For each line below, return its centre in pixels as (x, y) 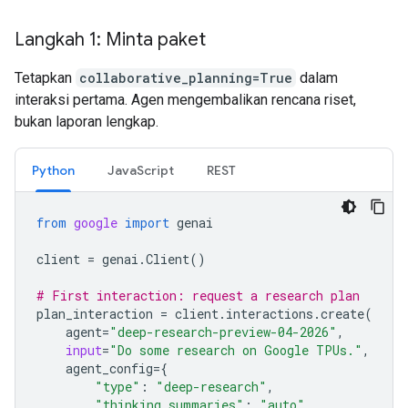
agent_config (109, 368)
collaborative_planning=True (186, 78)
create (342, 314)
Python (53, 170)
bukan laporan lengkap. (87, 122)
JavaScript (141, 170)
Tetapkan (45, 78)
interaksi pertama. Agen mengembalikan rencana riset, (185, 100)
